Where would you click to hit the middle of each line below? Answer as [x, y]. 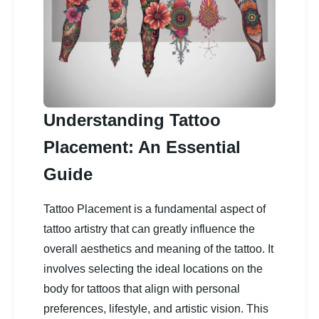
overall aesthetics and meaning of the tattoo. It [158, 249]
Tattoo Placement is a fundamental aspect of [155, 209]
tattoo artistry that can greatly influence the [149, 229]
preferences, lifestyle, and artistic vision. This [156, 308]
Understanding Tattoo [132, 120]
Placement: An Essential [142, 147]
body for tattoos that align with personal [142, 288]
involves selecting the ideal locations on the [153, 268]
